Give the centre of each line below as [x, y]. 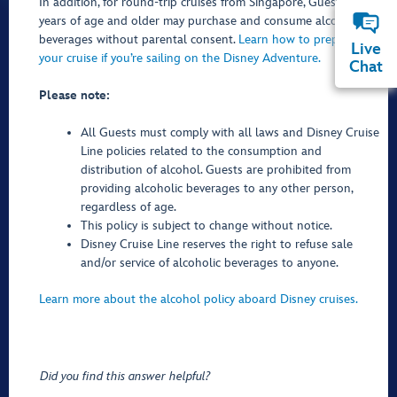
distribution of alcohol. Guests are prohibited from [215, 170]
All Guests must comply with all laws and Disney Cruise [230, 132]
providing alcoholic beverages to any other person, [216, 188]
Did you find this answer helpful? [125, 376]
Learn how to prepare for [306, 39]
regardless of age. [128, 207]
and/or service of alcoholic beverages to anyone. [209, 263]
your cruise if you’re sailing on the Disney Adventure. [180, 58]
